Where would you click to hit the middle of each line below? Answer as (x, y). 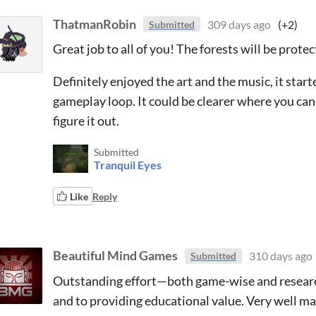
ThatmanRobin (95, 24)
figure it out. (86, 121)
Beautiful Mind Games (115, 255)
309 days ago (239, 24)
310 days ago (281, 256)
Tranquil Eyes (128, 165)
